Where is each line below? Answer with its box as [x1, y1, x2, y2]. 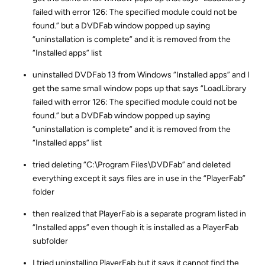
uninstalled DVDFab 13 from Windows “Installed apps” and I [33, 69, 250, 80]
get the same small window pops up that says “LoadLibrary [33, 83, 246, 93]
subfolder [33, 235, 68, 246]
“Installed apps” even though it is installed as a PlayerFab [33, 222, 238, 232]
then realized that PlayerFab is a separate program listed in [33, 208, 246, 219]
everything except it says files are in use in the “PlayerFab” [33, 173, 245, 183]
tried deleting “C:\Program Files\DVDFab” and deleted [33, 159, 231, 170]
